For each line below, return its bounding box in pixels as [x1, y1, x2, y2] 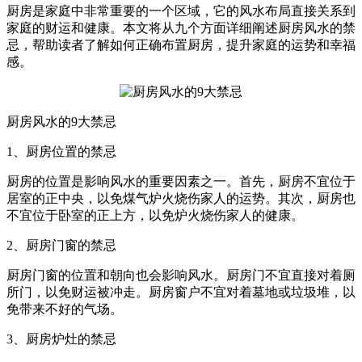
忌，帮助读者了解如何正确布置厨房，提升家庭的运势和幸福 [6, 37, 356, 52]
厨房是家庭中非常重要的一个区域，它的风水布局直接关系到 [6, 3, 356, 18]
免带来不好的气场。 [6, 301, 123, 316]
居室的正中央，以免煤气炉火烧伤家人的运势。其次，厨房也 [6, 191, 356, 205]
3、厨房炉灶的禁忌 [6, 331, 116, 346]
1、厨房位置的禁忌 [6, 144, 116, 158]
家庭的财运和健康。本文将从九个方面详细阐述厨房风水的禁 [6, 20, 356, 35]
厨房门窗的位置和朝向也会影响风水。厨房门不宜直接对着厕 [6, 267, 356, 282]
